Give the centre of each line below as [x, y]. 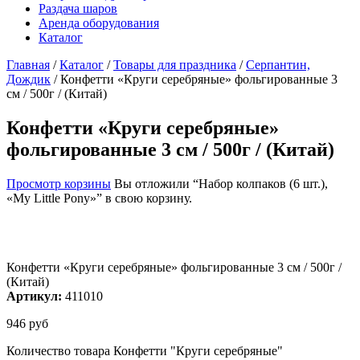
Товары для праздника [175, 64]
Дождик [29, 79]
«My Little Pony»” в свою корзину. [99, 198]
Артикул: [34, 296]
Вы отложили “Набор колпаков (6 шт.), [219, 183]
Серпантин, [278, 64]
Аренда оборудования [99, 22]
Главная [28, 64]
